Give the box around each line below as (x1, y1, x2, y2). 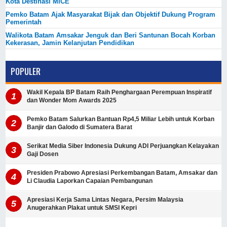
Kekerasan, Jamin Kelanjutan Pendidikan (6, 39, 135, 47)
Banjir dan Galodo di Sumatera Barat (27, 124, 133, 131)
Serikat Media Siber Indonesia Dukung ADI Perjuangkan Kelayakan (27, 142, 219, 150)
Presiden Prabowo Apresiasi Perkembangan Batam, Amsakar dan (27, 169, 218, 177)
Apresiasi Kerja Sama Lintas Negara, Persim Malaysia (27, 196, 184, 204)
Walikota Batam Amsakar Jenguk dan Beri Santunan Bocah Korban (6, 31, 216, 39)
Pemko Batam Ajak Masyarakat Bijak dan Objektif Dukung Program (6, 10, 216, 18)
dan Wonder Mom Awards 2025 (27, 97, 117, 104)
